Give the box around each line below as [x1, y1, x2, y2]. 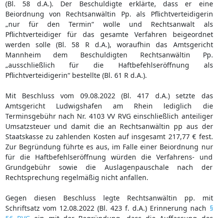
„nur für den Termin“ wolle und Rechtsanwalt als [5, 19, 213, 29]
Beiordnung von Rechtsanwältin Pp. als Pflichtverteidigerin [5, 9, 213, 18]
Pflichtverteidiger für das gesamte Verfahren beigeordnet [5, 29, 213, 39]
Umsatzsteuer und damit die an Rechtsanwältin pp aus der [5, 121, 213, 131]
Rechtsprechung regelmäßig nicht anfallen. [5, 172, 148, 182]
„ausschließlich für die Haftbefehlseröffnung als [5, 60, 213, 70]
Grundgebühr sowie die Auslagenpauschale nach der [5, 162, 213, 172]
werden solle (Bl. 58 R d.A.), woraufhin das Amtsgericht [5, 39, 213, 49]
